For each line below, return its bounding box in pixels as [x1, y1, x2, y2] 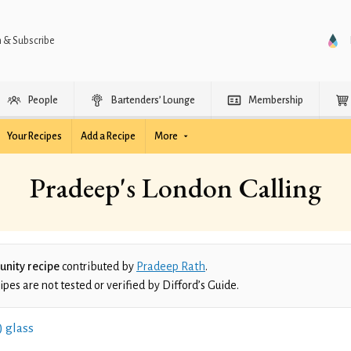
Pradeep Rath [136, 260, 205, 273]
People [28, 95, 58, 106]
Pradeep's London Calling [30, 169, 321, 206]
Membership [248, 95, 303, 106]
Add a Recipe [81, 131, 136, 142]
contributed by [60, 260, 136, 273]
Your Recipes [7, 131, 62, 142]
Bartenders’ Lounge [111, 95, 195, 106]
